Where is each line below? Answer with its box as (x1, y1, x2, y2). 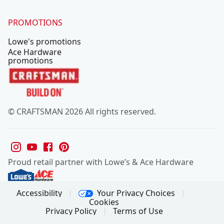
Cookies (89, 196, 119, 208)
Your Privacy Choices (97, 187, 175, 198)
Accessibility (16, 187, 62, 198)
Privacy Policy (45, 205, 96, 217)
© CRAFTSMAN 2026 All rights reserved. (8, 105, 156, 117)
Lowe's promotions (8, 36, 81, 47)
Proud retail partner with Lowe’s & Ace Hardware (8, 156, 193, 167)
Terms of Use (112, 205, 163, 217)
